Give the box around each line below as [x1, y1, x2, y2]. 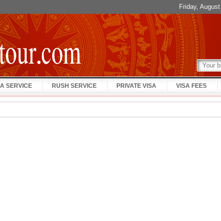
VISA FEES [176, 82, 207, 89]
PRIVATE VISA [116, 82, 156, 89]
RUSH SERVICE [52, 82, 97, 89]
